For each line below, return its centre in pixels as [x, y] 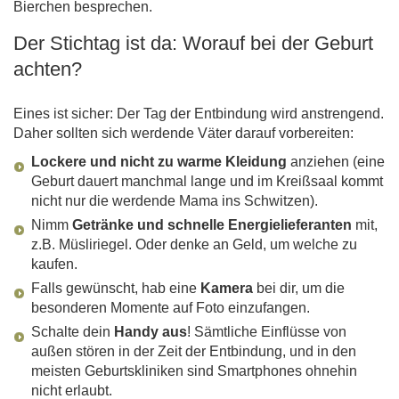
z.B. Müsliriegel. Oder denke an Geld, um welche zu [194, 245]
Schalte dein [73, 332]
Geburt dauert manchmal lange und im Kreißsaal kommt [207, 182]
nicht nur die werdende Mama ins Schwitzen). [175, 201]
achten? [48, 69]
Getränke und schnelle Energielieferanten [212, 225]
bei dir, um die [299, 289]
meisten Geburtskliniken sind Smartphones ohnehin [194, 371]
